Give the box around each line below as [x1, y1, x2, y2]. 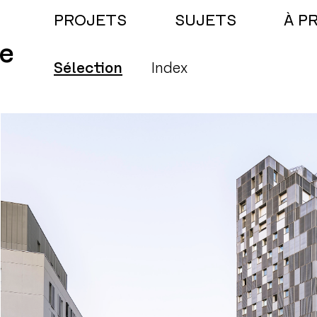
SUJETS [174, 11, 236, 30]
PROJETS [54, 11, 127, 30]
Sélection [54, 58, 122, 78]
